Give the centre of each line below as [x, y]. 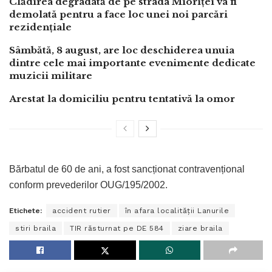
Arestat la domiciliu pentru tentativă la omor [122, 98]
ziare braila [200, 228]
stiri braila [36, 228]
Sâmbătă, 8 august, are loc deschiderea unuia [122, 50]
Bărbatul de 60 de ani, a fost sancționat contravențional [127, 169]
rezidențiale [40, 27]
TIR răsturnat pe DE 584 [117, 228]
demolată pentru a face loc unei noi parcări [118, 14]
